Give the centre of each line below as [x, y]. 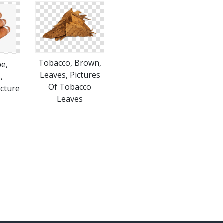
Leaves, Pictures [70, 75]
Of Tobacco [70, 87]
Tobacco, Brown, [70, 63]
